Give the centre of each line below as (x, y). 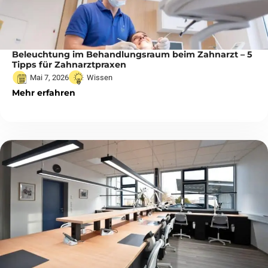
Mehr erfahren (44, 92)
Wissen (100, 77)
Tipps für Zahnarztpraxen (69, 64)
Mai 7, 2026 (49, 77)
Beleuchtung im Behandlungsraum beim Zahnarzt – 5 (132, 54)
